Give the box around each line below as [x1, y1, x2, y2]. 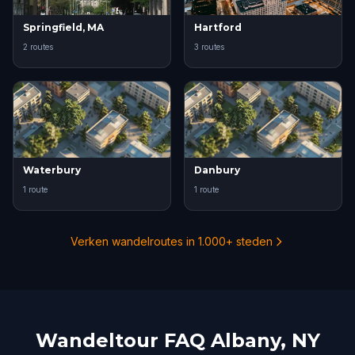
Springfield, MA [23, 21, 104, 33]
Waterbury [23, 164, 81, 176]
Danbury [194, 164, 240, 176]
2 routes [23, 42, 53, 52]
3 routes [194, 42, 224, 52]
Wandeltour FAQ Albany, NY [35, 329, 320, 352]
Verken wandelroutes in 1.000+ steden [70, 235, 273, 248]
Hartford [194, 21, 242, 33]
